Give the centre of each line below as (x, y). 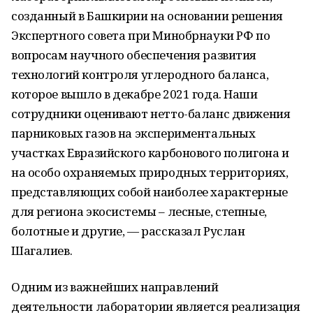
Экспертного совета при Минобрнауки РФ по (141, 35)
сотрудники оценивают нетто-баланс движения (151, 114)
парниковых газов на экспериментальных (133, 133)
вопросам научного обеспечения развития (134, 55)
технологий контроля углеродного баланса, (140, 74)
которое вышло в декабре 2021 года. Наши (134, 94)
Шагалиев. (42, 250)
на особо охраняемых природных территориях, (150, 172)
